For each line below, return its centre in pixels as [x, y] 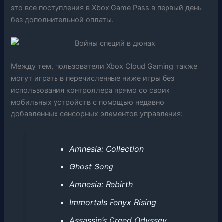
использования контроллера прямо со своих [91, 90]
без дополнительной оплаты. [62, 20]
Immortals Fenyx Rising [112, 202]
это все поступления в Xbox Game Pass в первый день [107, 8]
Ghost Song [91, 166]
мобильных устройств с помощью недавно [88, 102]
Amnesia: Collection [106, 148]
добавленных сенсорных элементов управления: [97, 114]
